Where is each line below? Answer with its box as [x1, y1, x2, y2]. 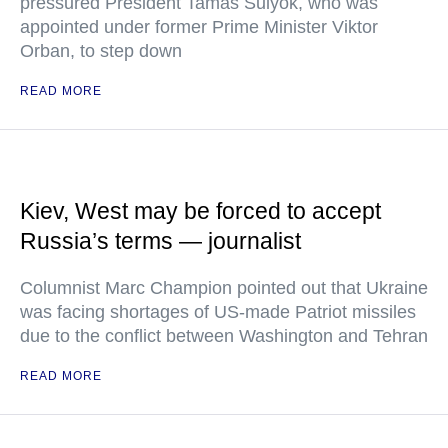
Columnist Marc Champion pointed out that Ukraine [20, 278, 428, 298]
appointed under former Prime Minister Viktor [20, 17, 378, 37]
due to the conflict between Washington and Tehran [20, 326, 428, 346]
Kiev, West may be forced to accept [20, 198, 381, 224]
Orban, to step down [20, 41, 182, 61]
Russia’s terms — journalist [20, 228, 301, 254]
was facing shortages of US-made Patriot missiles [20, 302, 416, 322]
